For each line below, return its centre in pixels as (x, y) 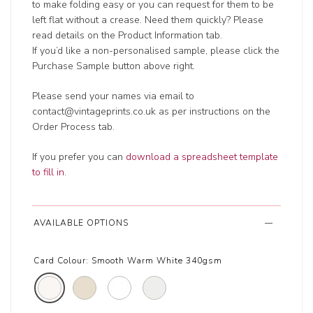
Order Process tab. (74, 127)
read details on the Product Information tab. (128, 36)
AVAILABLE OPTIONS (81, 223)
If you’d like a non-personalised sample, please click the (156, 51)
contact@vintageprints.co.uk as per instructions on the (152, 112)
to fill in (49, 173)
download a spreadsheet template (202, 157)
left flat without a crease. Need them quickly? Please (148, 20)
